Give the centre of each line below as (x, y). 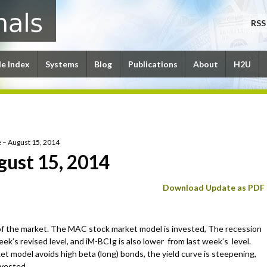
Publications (153, 64)
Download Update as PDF (214, 187)
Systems (62, 64)
